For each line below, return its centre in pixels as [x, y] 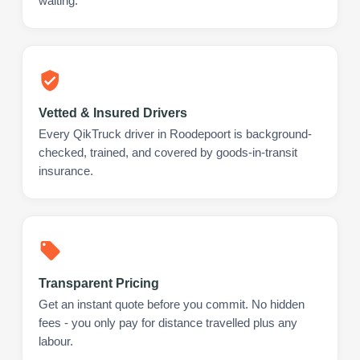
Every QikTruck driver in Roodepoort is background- [175, 134]
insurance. [66, 171]
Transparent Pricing [99, 283]
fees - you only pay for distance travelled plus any [168, 323]
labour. [56, 341]
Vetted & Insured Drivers [113, 112]
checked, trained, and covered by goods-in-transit [168, 152]
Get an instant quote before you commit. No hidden [172, 304]
